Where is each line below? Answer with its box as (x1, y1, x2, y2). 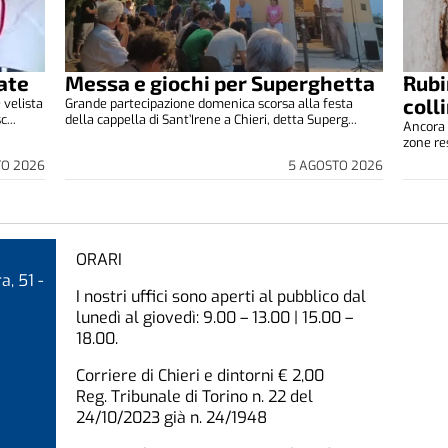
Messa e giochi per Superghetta (65, 70, 376, 96)
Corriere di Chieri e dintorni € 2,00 (75, 364, 324, 386)
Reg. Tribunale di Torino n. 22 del (75, 385, 313, 407)
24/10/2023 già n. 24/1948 (75, 406, 267, 428)
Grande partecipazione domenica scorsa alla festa (65, 95, 354, 113)
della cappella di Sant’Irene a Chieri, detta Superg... (65, 111, 358, 129)
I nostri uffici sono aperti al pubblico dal (75, 285, 366, 307)
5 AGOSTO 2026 (287, 157, 383, 175)
